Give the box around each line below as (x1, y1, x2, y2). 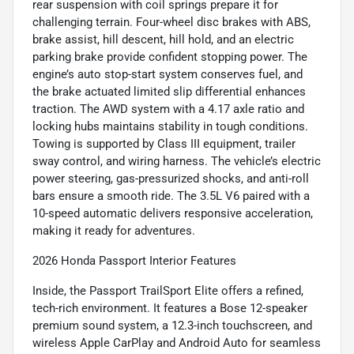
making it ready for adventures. (32, 223, 195, 238)
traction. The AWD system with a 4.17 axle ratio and (32, 101, 304, 116)
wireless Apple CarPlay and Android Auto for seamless (32, 335, 321, 350)
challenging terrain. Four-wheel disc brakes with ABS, (32, 14, 311, 29)
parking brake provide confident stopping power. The (32, 49, 307, 64)
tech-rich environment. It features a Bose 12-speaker (32, 300, 307, 315)
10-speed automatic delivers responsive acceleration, (32, 205, 313, 220)
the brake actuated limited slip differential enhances (32, 84, 306, 99)
